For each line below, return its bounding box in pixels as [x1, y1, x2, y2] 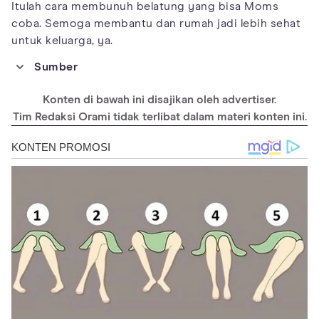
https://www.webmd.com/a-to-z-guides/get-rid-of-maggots [40, 81, 283, 90]
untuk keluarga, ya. [11, 35, 113, 47]
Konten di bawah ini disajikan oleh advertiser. [43, 94, 276, 106]
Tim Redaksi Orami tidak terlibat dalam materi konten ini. [12, 111, 307, 123]
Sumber [34, 61, 78, 73]
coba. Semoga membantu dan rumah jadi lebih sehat [11, 18, 300, 30]
